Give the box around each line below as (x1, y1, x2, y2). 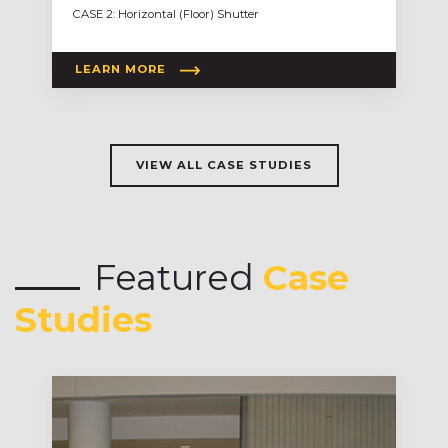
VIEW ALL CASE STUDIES (136, 157, 312, 172)
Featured (94, 255, 263, 299)
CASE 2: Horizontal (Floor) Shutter (73, 6, 260, 21)
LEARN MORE (75, 62, 167, 77)
